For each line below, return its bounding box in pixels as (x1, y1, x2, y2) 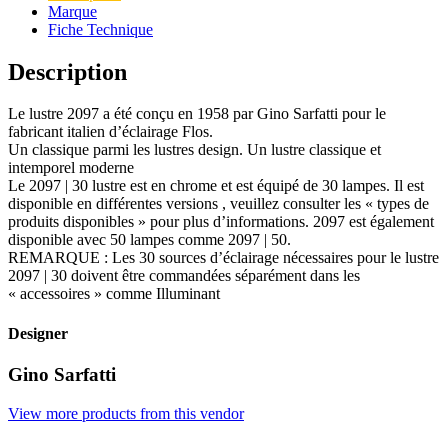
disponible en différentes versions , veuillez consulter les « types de (8, 195, 429, 213)
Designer (8, 324, 68, 342)
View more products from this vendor (8, 404, 244, 422)
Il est (394, 177, 424, 195)
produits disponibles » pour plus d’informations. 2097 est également (8, 213, 434, 231)
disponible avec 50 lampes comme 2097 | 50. (8, 231, 291, 249)
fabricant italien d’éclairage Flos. (8, 123, 213, 141)
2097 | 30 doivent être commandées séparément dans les (8, 267, 360, 285)
